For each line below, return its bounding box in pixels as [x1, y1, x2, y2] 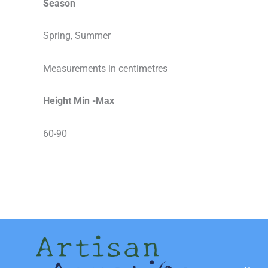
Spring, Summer [43, 30, 111, 42]
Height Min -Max [43, 95, 114, 107]
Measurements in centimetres [43, 62, 167, 74]
